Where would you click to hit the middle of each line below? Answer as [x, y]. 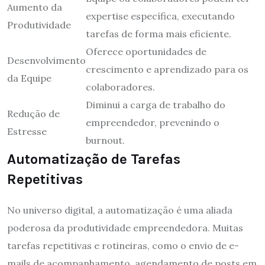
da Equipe [29, 78]
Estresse [27, 131]
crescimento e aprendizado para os [167, 69]
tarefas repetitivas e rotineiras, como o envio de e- [123, 245]
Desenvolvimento [46, 60]
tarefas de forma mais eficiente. [159, 33]
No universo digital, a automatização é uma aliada [120, 210]
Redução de [33, 113]
